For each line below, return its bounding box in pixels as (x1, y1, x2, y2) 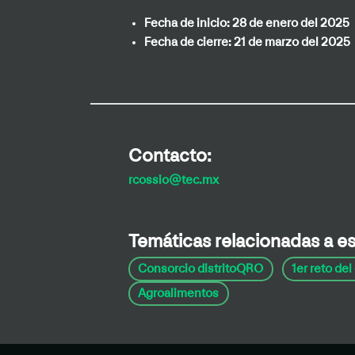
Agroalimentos (138, 287, 219, 300)
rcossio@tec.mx (128, 174, 219, 188)
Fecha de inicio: (144, 17, 232, 31)
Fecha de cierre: (144, 36, 234, 50)
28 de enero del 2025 (232, 17, 349, 31)
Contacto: (128, 147, 212, 167)
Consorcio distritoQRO (138, 262, 264, 276)
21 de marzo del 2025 (234, 36, 350, 50)
